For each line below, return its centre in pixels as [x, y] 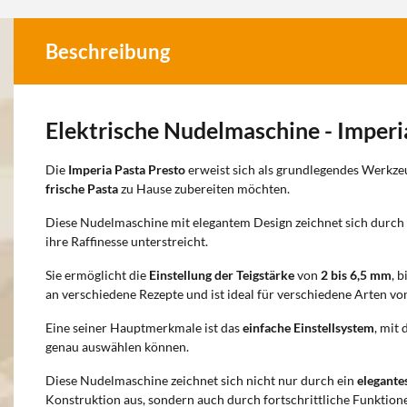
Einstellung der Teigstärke [222, 275]
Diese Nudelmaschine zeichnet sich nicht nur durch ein [201, 380]
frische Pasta [82, 189]
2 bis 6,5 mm [356, 275]
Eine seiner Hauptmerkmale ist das [144, 328]
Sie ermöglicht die [97, 275]
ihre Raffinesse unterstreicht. [127, 241]
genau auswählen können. [117, 347]
